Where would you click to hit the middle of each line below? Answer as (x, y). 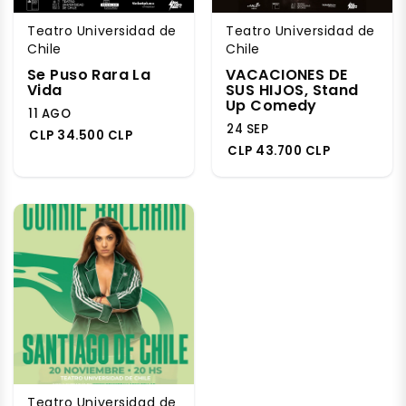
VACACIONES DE (287, 74)
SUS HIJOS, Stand (292, 90)
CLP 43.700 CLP (279, 150)
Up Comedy (271, 105)
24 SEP (248, 129)
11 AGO (50, 113)
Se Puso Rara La (89, 74)
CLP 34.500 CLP (81, 135)
